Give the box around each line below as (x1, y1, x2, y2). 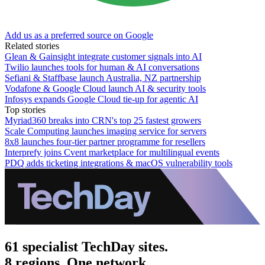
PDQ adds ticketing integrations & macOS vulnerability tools (5, 157, 232, 168)
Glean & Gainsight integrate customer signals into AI (5, 51, 202, 62)
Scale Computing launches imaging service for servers (5, 125, 206, 136)
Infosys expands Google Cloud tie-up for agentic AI (5, 93, 198, 104)
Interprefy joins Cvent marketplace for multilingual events (5, 147, 219, 157)
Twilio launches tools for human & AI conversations (5, 62, 199, 72)
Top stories (5, 104, 46, 115)
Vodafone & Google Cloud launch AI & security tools (5, 83, 206, 93)
